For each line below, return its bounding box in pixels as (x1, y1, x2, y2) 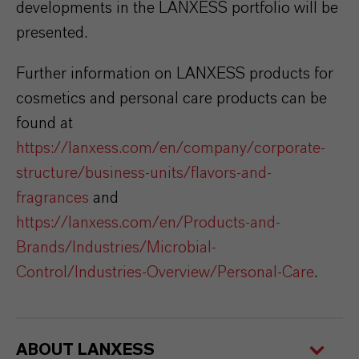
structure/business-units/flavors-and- (16, 164, 272, 181)
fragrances (16, 189, 89, 206)
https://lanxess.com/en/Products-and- (16, 214, 280, 231)
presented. (16, 24, 87, 41)
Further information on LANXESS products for (16, 65, 333, 82)
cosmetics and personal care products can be (16, 90, 327, 107)
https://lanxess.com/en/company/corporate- (16, 139, 325, 156)
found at (16, 115, 73, 131)
